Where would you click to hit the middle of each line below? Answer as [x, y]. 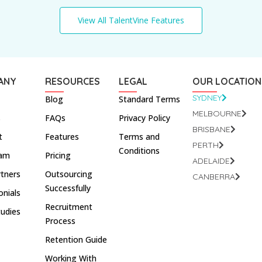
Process [61, 220]
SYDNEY [207, 97]
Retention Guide [76, 239]
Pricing [58, 155]
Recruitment [69, 206]
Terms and [139, 136]
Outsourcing [69, 174]
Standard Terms [150, 99]
